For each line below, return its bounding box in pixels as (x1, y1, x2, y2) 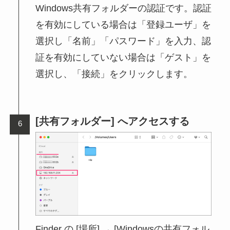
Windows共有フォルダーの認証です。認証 (35, 3, 212, 13)
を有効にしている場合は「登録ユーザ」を (35, 19, 212, 30)
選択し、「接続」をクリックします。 (35, 68, 193, 79)
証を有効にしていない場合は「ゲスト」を (35, 52, 212, 63)
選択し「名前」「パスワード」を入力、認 (35, 35, 212, 46)
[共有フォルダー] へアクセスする (35, 115, 190, 127)
